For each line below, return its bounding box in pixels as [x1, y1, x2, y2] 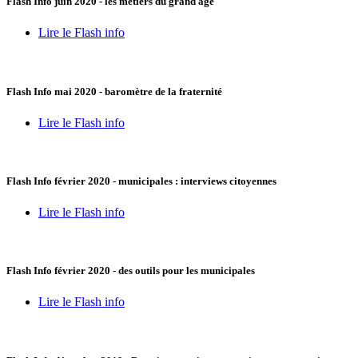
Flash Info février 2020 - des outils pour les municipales [6, 265, 255, 277]
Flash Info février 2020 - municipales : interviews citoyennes [6, 174, 276, 187]
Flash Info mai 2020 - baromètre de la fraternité [6, 85, 222, 97]
